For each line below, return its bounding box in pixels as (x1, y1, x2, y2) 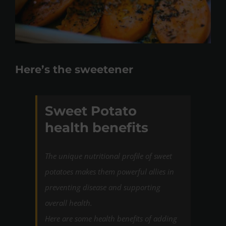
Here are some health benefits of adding (45, 213, 177, 224)
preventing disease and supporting (45, 182, 160, 193)
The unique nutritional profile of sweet (45, 151, 172, 161)
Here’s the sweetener (15, 63, 133, 76)
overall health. (45, 198, 92, 208)
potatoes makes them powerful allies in (45, 166, 174, 177)
